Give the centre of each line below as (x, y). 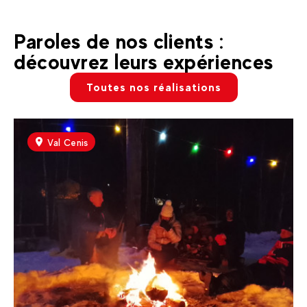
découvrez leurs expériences (144, 62)
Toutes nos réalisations (153, 88)
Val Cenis (68, 143)
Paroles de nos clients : (119, 42)
